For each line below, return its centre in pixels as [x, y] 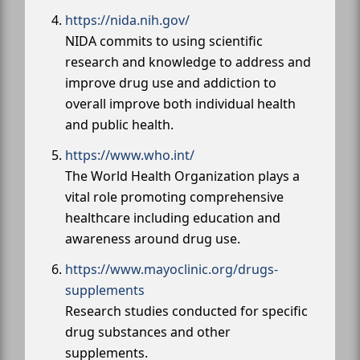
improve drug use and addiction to [171, 83]
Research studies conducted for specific [186, 311]
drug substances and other [148, 332]
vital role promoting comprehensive [174, 197]
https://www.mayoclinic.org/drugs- [172, 269]
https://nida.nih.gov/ [127, 20]
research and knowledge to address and [188, 62]
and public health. [119, 125]
